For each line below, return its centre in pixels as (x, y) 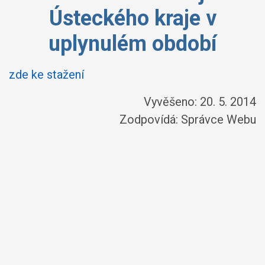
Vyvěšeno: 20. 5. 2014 (200, 102)
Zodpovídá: (150, 119)
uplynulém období (132, 44)
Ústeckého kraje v (132, 18)
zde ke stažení (46, 75)
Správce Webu (219, 119)
